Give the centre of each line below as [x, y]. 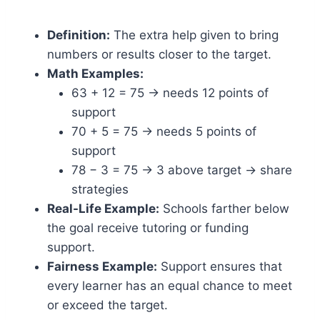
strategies [100, 189]
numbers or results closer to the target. [159, 54]
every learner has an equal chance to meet [170, 286]
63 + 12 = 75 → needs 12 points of [170, 93]
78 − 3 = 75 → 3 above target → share [182, 170]
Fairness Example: [102, 266]
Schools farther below [224, 209]
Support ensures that [220, 266]
